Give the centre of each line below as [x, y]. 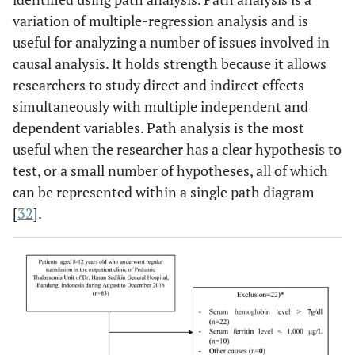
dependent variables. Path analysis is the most [158, 128]
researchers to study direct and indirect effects [158, 85]
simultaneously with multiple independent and [160, 106]
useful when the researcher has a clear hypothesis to [177, 149]
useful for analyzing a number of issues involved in [171, 42]
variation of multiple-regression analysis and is [160, 21]
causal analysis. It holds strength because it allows [170, 63]
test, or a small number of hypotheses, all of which [170, 170]
